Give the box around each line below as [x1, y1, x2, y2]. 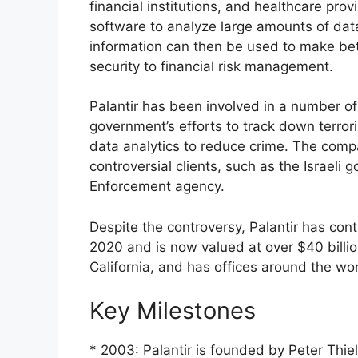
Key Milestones [89, 296, 256, 325]
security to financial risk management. [89, 58, 333, 74]
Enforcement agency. [89, 178, 225, 195]
